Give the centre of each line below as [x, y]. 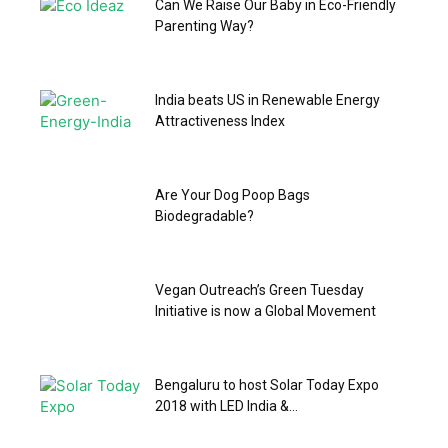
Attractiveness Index [220, 120]
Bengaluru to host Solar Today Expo [267, 384]
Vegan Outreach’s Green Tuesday [259, 289]
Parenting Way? [204, 25]
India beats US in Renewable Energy [267, 99]
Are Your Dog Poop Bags [232, 194]
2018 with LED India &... [226, 405]
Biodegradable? [204, 215]
